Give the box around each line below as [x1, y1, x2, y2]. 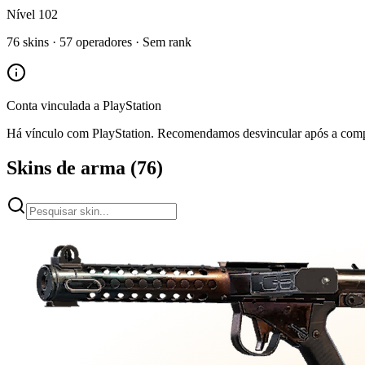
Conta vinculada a [7, 99, 103, 112]
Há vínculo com [7, 126, 92, 140]
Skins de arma [7, 156, 125, 178]
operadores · [73, 35, 143, 49]
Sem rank [143, 35, 191, 49]
